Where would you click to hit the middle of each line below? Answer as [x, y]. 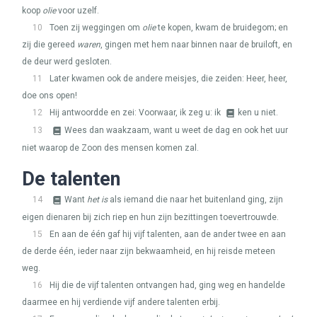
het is [97, 200]
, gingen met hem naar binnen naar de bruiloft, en [196, 45]
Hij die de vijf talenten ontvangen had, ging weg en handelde [167, 285]
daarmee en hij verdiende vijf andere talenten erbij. [121, 302]
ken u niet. [258, 113]
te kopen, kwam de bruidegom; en [222, 28]
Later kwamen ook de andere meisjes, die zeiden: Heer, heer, [168, 79]
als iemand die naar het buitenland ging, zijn [195, 200]
